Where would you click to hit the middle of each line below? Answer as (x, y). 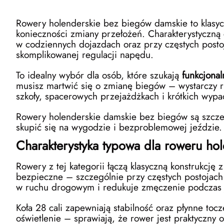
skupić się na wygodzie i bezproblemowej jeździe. (119, 127)
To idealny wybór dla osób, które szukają (99, 75)
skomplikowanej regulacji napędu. (85, 54)
